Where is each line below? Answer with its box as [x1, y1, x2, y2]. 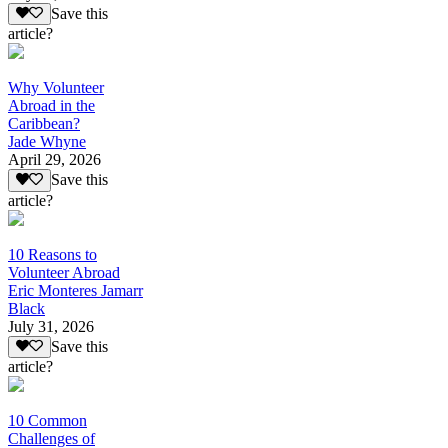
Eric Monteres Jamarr [8, 281, 143, 299]
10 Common [8, 412, 87, 430]
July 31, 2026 [8, 317, 94, 335]
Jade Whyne [8, 133, 86, 151]
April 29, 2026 [8, 151, 101, 169]
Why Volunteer [8, 79, 104, 97]
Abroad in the [8, 97, 95, 115]
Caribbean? [8, 115, 80, 133]
